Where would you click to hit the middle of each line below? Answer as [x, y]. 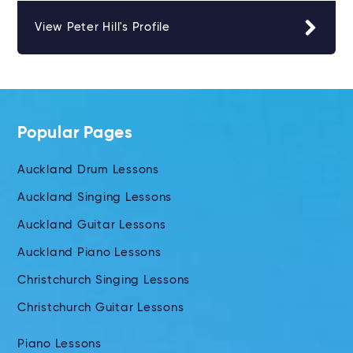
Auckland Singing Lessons [95, 198]
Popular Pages [75, 134]
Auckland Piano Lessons [89, 253]
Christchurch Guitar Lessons [101, 308]
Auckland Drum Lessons [88, 170]
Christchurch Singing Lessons [104, 281]
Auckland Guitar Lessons [92, 225]
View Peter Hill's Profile [102, 28]
